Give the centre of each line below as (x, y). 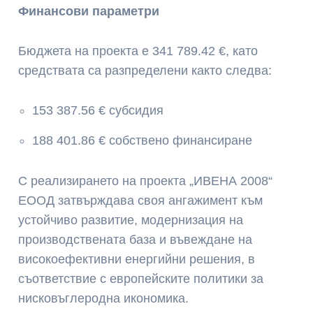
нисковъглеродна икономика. (104, 298)
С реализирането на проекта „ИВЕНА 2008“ (146, 181)
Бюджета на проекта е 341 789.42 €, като (138, 51)
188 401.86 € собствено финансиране (143, 140)
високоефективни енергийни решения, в (137, 259)
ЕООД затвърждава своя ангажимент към (141, 200)
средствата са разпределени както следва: (145, 70)
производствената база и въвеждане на (136, 239)
